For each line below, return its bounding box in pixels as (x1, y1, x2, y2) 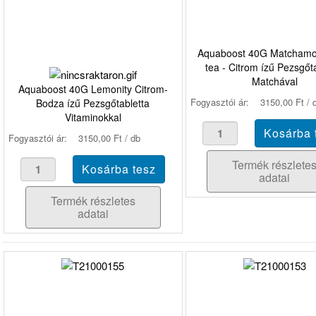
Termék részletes (50, 193, 135, 209)
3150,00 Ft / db (78, 131, 140, 145)
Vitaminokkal (64, 110, 121, 125)
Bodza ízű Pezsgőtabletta (36, 96, 150, 111)
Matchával (251, 74, 298, 89)
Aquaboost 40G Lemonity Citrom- (18, 82, 168, 97)
